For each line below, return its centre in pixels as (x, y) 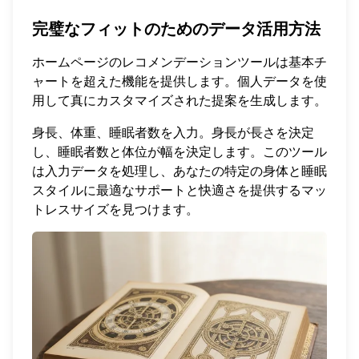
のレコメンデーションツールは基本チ (218, 61)
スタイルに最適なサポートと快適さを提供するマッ (179, 190)
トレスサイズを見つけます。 (115, 209)
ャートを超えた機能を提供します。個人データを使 (179, 81)
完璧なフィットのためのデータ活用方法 (176, 28)
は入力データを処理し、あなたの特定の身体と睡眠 (179, 170)
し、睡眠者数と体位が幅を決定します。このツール (179, 151)
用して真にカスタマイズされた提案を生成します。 (179, 100)
